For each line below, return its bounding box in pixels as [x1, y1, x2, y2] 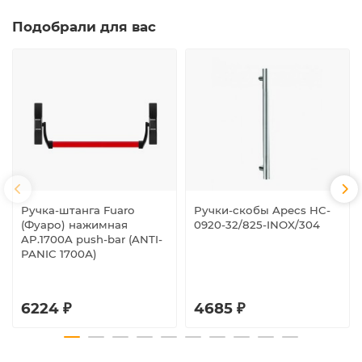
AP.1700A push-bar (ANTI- [21, 233, 162, 246]
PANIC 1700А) [21, 247, 97, 261]
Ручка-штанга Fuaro [21, 204, 134, 217]
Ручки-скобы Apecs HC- [194, 204, 330, 217]
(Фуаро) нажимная [21, 218, 128, 232]
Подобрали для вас [12, 18, 156, 35]
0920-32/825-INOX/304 [194, 218, 320, 232]
